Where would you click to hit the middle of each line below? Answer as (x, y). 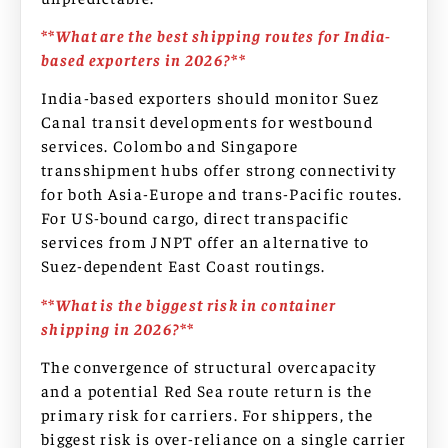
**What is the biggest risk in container (189, 303)
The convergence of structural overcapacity (209, 366)
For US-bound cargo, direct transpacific (195, 217)
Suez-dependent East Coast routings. (183, 265)
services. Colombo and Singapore (170, 145)
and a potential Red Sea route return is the (206, 390)
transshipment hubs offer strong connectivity (219, 169)
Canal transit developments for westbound (207, 121)
